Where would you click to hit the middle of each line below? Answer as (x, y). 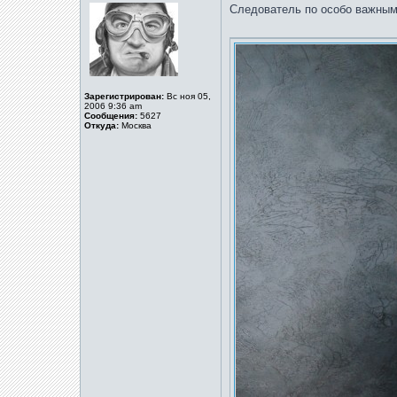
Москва (135, 125)
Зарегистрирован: (124, 96)
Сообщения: (111, 116)
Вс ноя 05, (187, 96)
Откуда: (101, 125)
